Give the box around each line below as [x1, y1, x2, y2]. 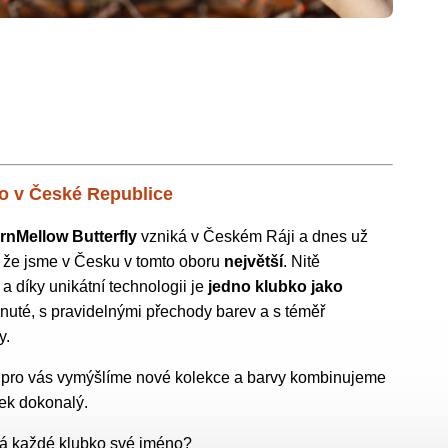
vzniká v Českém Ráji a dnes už [137, 228, 369, 246]
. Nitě [283, 253, 321, 271]
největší [224, 253, 284, 271]
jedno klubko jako [208, 278, 344, 296]
